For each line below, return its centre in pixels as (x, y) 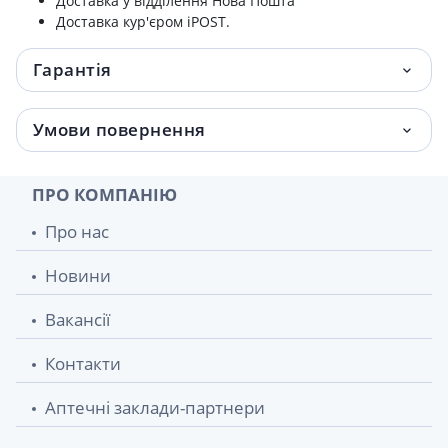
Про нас (77, 231)
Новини (78, 275)
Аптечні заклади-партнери (155, 407)
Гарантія (72, 69)
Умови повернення (119, 129)
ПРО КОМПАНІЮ (104, 194)
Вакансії (77, 319)
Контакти (83, 363)
